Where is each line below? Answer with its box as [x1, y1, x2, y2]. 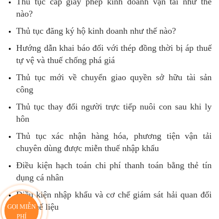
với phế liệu [16, 202, 59, 212]
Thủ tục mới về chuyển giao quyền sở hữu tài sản [16, 72, 212, 82]
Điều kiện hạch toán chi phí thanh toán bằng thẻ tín [16, 160, 212, 170]
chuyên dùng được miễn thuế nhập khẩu [16, 143, 159, 153]
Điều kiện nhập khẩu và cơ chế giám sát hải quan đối [16, 190, 212, 199]
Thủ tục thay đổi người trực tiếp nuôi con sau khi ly [16, 102, 212, 111]
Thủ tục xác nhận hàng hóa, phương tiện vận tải [16, 131, 212, 141]
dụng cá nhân [16, 173, 64, 182]
